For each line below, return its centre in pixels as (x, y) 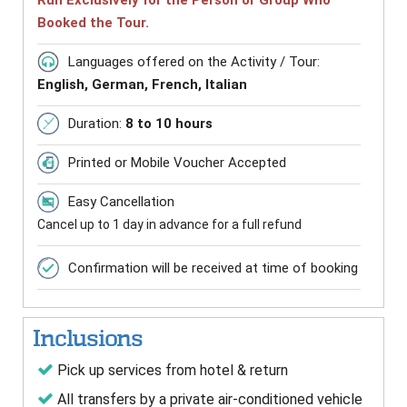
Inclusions (88, 339)
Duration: (97, 124)
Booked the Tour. (93, 23)
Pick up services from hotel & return (171, 371)
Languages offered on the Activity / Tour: (194, 62)
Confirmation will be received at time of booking (213, 268)
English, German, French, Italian (142, 85)
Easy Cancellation (121, 202)
